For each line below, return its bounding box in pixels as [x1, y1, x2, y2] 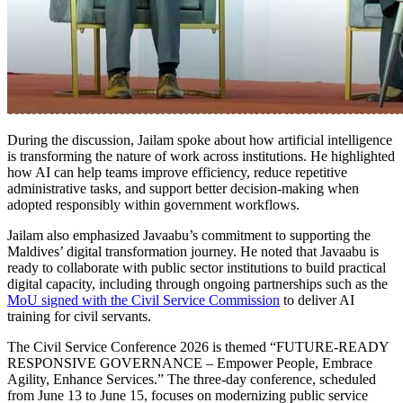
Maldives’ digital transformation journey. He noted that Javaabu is [7, 244, 379, 260]
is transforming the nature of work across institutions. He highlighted [7, 148, 395, 165]
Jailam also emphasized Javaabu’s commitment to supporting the [7, 228, 371, 244]
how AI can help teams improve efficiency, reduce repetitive [7, 165, 347, 181]
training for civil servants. [7, 309, 151, 325]
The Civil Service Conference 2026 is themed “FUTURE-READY [7, 339, 389, 355]
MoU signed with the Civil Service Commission [7, 292, 280, 309]
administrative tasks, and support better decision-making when [7, 181, 359, 197]
